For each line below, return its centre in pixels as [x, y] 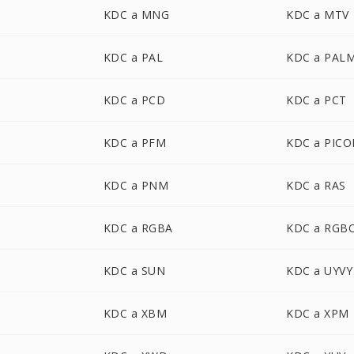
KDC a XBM [135, 313]
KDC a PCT [316, 100]
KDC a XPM [318, 313]
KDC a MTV [318, 15]
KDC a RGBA [138, 228]
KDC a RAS [316, 185]
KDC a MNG [136, 15]
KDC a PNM [136, 185]
